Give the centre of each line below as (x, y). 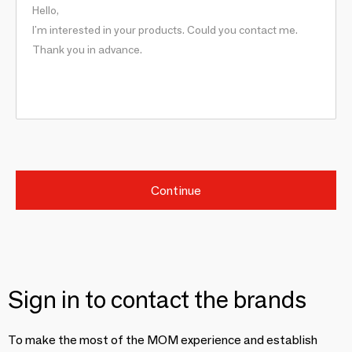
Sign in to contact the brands (157, 300)
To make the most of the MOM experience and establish (163, 340)
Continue (176, 190)
